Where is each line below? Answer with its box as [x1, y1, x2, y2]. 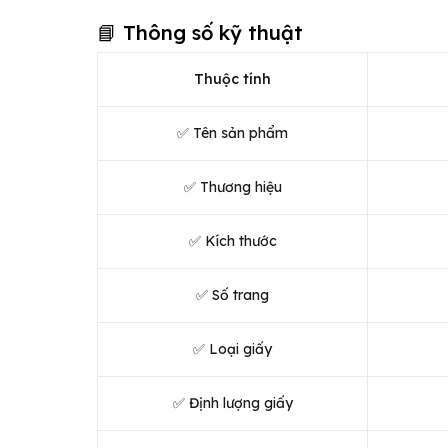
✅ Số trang [196, 285, 269, 304]
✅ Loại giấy [193, 339, 272, 358]
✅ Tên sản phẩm [177, 123, 288, 142]
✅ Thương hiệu [183, 177, 282, 196]
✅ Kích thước [188, 231, 277, 250]
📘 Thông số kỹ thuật [97, 19, 303, 45]
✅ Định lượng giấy [172, 393, 293, 412]
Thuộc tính [194, 69, 271, 88]
